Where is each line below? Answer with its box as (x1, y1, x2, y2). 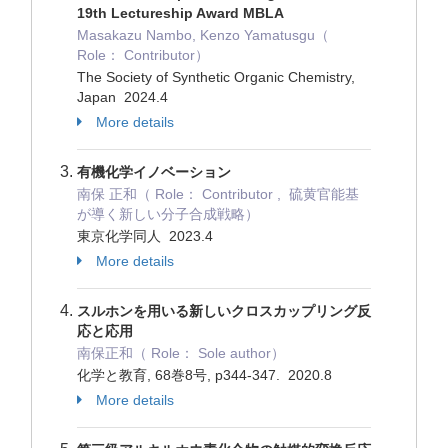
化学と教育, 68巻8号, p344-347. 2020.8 (77, 367, 336, 383)
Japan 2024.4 (77, 89, 172, 105)
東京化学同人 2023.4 (77, 228, 217, 244)
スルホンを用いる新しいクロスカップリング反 (77, 303, 371, 319)
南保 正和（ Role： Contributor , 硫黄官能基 (77, 186, 359, 202)
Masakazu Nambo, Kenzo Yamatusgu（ (77, 27, 329, 43)
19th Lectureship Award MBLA (77, 5, 284, 21)
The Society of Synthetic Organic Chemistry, (77, 69, 355, 85)
